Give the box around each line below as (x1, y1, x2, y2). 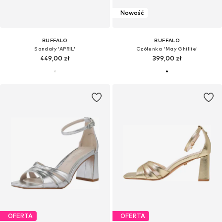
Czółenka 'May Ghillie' (136, 45, 198, 52)
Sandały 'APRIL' (34, 45, 76, 52)
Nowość (120, 9, 144, 17)
